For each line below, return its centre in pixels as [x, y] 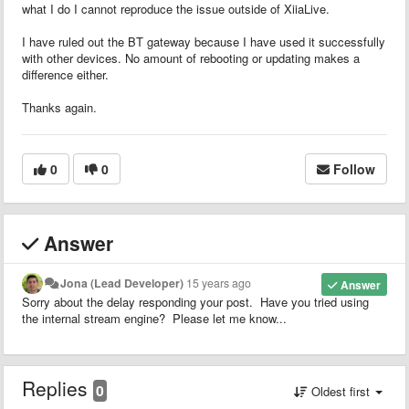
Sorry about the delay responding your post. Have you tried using [195, 301]
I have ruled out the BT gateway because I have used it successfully [204, 41]
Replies [58, 388]
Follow [354, 168]
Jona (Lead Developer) [122, 283]
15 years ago [219, 283]
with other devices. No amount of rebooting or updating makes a [191, 58]
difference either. [65, 74]
